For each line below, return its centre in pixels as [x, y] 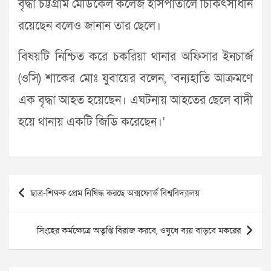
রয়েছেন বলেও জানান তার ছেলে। [90, 26]
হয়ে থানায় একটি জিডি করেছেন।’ [92, 122]
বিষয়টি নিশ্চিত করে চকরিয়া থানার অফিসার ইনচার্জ [135, 57]
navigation [44, 203]
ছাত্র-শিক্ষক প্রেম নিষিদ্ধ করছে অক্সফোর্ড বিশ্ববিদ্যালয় [115, 193]
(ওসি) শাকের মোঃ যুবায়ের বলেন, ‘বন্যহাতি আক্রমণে [135, 79]
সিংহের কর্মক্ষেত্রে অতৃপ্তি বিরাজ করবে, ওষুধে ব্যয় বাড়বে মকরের [139, 231]
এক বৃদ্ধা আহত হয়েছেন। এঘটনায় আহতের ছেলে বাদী [135, 101]
